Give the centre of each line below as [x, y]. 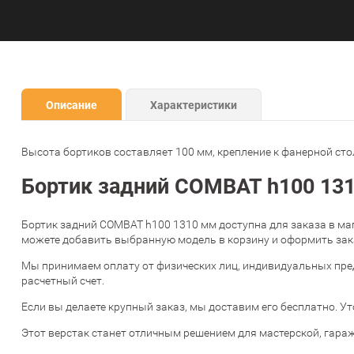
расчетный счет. [63, 281]
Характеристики [194, 105]
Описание [72, 105]
